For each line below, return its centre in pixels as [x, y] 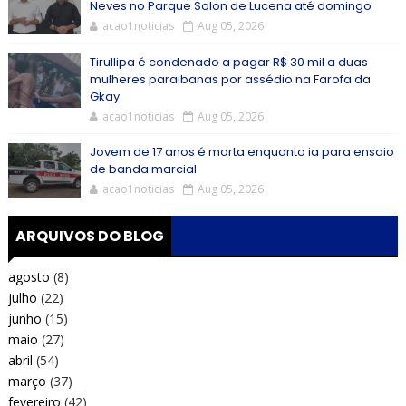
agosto [29, 276]
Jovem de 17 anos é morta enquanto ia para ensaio [242, 152]
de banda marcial [143, 169]
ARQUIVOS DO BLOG [89, 237]
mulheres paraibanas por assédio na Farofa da [230, 80]
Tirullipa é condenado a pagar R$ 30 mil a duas [228, 63]
